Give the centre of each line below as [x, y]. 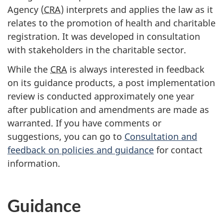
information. [34, 163]
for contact [178, 150]
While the [29, 69]
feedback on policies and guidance [81, 150]
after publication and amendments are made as [108, 109]
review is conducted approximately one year [101, 96]
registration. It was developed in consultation [104, 36]
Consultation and [161, 136]
